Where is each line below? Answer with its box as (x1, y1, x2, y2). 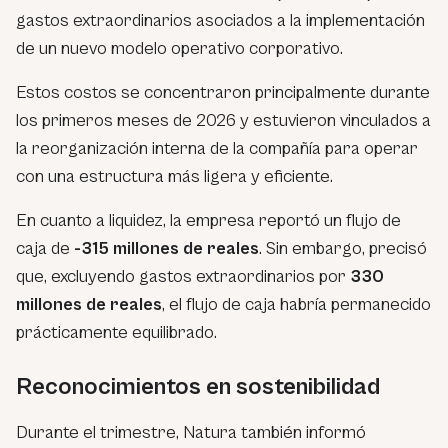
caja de (16, 237, 74, 259)
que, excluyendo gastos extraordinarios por (16, 265, 350, 287)
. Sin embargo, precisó (259, 237, 427, 259)
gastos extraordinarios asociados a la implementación (16, 9, 425, 31)
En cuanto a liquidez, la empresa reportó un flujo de (16, 209, 401, 231)
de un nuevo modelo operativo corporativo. (16, 37, 343, 59)
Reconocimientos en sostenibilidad (16, 372, 380, 401)
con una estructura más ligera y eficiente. (16, 165, 333, 187)
